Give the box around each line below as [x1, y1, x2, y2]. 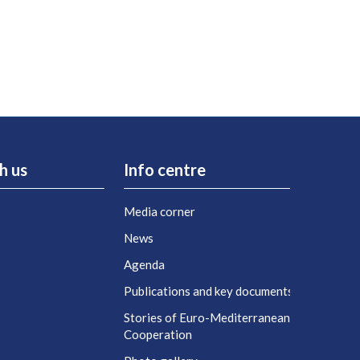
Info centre [123, 160, 206, 180]
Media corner [123, 204, 195, 219]
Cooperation [123, 327, 192, 342]
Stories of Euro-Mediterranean [123, 310, 290, 325]
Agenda [123, 257, 165, 272]
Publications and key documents [123, 284, 293, 299]
